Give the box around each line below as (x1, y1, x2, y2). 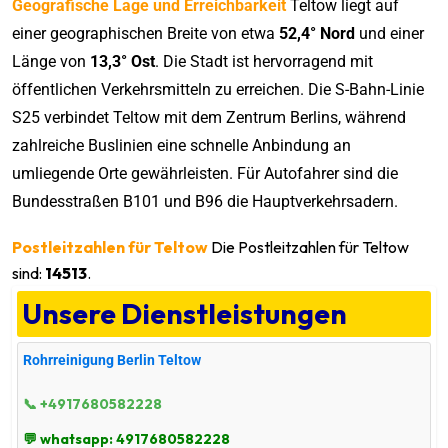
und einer (355, 23, 424, 43)
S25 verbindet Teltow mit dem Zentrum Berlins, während (12, 107, 406, 127)
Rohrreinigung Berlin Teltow (23, 351, 201, 368)
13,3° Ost (90, 51, 155, 71)
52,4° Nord (279, 23, 355, 43)
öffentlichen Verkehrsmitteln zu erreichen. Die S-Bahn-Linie (12, 79, 424, 99)
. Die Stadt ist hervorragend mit (155, 51, 373, 71)
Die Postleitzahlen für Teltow (208, 236, 409, 257)
